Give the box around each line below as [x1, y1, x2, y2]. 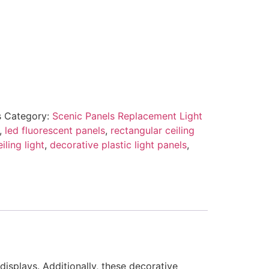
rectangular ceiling [110, 124, 195, 136]
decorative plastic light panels [49, 138, 187, 151]
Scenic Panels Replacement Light [52, 109, 202, 122]
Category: [4, 109, 52, 122]
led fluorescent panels [4, 124, 105, 136]
